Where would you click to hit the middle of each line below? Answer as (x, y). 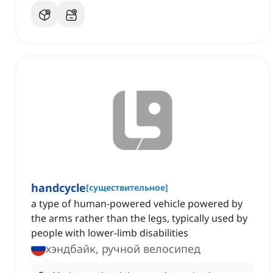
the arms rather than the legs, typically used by (139, 218)
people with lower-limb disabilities (110, 233)
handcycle (58, 188)
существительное (127, 188)
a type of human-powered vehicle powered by (137, 204)
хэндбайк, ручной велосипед (123, 249)
